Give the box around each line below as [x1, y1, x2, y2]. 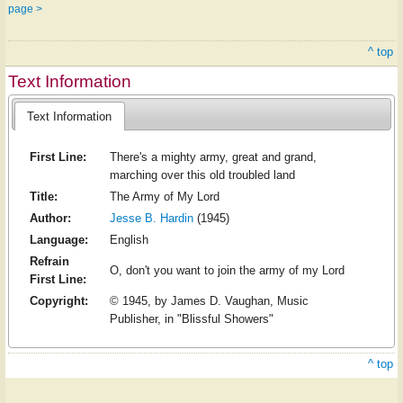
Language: [29, 233, 88, 247]
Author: [29, 211, 71, 226]
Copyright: [29, 294, 88, 309]
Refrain [29, 255, 69, 269]
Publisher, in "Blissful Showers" [109, 312, 273, 327]
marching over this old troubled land [109, 168, 295, 183]
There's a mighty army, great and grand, [109, 150, 317, 165]
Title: [29, 190, 58, 204]
